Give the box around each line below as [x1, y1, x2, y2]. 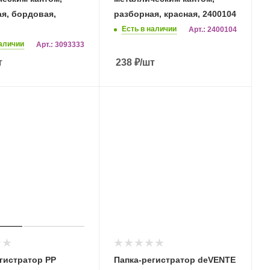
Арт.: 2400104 [189, 25, 237, 34]
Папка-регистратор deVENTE [114, 254, 236, 265]
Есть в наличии [122, 24, 177, 33]
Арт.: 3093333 [36, 40, 84, 49]
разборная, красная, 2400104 [114, 8, 236, 19]
